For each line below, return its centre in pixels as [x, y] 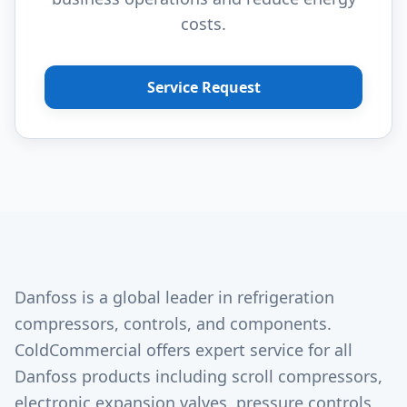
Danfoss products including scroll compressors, [199, 376]
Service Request [203, 87]
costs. [203, 24]
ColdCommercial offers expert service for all [184, 350]
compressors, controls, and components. [173, 323]
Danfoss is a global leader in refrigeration [174, 297]
